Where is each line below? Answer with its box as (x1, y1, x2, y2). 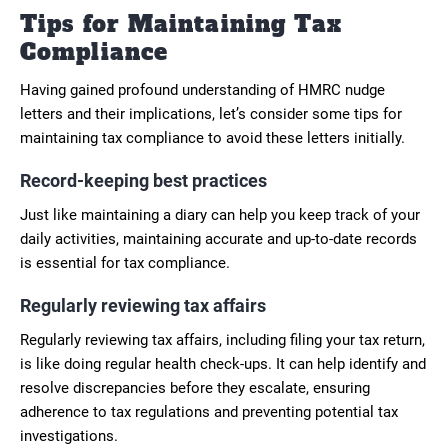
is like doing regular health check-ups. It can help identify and (20, 354, 426, 373)
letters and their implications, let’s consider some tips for (20, 104, 402, 123)
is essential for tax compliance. (20, 253, 230, 272)
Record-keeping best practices (20, 169, 267, 191)
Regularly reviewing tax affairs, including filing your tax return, (20, 330, 425, 349)
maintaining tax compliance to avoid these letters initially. (20, 128, 405, 147)
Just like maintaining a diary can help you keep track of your (20, 205, 420, 224)
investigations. (20, 426, 118, 445)
